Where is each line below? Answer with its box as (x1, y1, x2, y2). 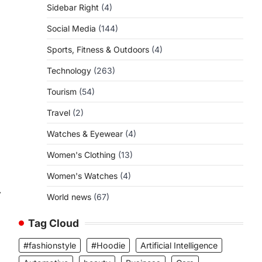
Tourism (47, 87, 77, 96)
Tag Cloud (28, 217, 79, 229)
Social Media (47, 23, 96, 33)
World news (47, 192, 91, 202)
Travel (47, 108, 70, 118)
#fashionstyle (23, 240, 76, 250)
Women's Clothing (47, 150, 116, 160)
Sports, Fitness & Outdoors (47, 44, 149, 54)
